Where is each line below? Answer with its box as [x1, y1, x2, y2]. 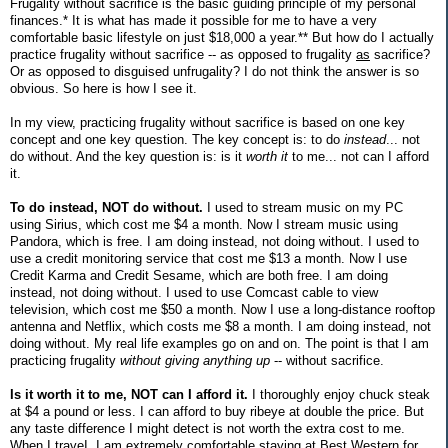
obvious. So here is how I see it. [10, 80, 197, 96]
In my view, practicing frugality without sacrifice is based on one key [10, 114, 405, 130]
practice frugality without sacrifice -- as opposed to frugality [10, 46, 356, 62]
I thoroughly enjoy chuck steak [248, 386, 430, 402]
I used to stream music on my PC [203, 199, 403, 215]
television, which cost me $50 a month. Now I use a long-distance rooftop [10, 301, 435, 317]
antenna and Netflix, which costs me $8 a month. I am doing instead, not [10, 318, 431, 334]
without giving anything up [120, 352, 270, 368]
